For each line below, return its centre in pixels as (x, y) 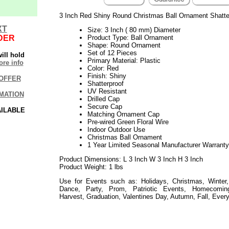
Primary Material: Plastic (124, 60)
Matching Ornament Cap (123, 114)
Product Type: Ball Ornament (130, 37)
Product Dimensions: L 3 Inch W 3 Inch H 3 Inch (131, 159)
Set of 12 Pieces (112, 53)
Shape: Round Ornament (124, 45)
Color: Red (103, 68)
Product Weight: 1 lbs (91, 167)
